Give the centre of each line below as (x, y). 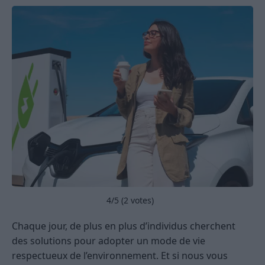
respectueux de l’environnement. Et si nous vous (120, 256)
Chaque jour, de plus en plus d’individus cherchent (124, 226)
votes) (141, 201)
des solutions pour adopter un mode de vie (109, 241)
